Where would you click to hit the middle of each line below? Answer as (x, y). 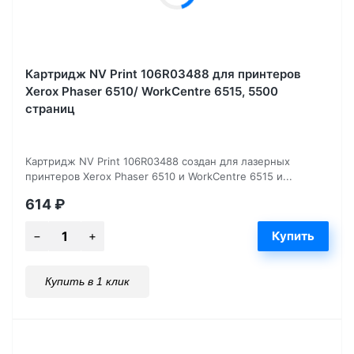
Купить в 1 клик (87, 281)
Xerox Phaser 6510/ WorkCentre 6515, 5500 (152, 91)
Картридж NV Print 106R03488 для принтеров (163, 73)
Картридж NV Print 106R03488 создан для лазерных (158, 161)
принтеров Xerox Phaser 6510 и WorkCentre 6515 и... (159, 176)
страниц (50, 108)
